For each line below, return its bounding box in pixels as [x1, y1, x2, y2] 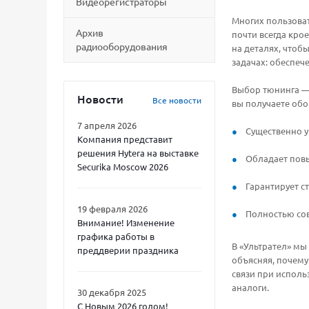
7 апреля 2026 [77, 119, 137, 131]
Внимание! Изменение [77, 217, 175, 228]
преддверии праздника [77, 244, 179, 256]
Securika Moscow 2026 [77, 161, 168, 172]
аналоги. [232, 281, 269, 293]
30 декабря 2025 [77, 286, 146, 298]
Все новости [152, 94, 201, 106]
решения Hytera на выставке [77, 147, 199, 159]
